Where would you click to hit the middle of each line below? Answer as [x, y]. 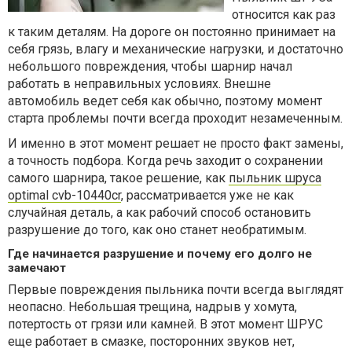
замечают [37, 268]
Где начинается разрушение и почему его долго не [160, 254]
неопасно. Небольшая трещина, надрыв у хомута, [152, 307]
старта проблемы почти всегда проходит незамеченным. [175, 119]
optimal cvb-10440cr [64, 196]
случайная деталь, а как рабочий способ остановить [159, 213]
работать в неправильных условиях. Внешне [139, 84]
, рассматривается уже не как [207, 196]
